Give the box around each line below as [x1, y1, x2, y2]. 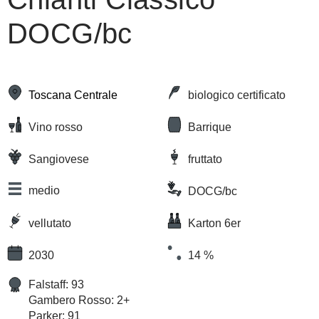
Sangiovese [28, 152, 89, 165]
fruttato [188, 152, 222, 165]
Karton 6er [224, 216, 241, 229]
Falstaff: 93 [28, 278, 84, 291]
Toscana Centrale [28, 88, 117, 101]
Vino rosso [28, 120, 83, 133]
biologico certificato [188, 88, 286, 101]
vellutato [28, 216, 71, 229]
